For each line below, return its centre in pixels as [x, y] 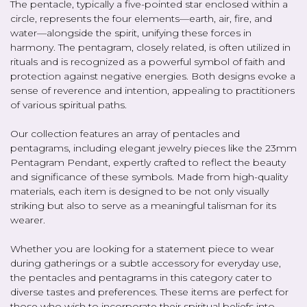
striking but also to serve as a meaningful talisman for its [143, 205]
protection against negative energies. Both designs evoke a [153, 76]
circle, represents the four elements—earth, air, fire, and [141, 18]
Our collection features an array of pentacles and [125, 133]
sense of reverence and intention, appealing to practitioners [152, 90]
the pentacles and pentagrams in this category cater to [141, 277]
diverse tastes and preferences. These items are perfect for [149, 292]
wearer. [28, 220]
